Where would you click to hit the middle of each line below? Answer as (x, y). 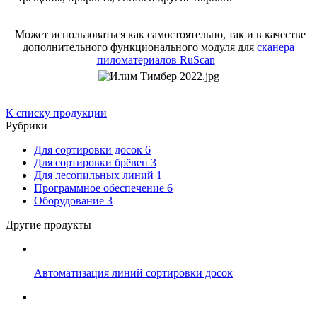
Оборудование (70, 201)
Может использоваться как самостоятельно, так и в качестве (158, 35)
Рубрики (27, 126)
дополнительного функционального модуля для (140, 47)
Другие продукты (48, 225)
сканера (276, 47)
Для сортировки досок (90, 150)
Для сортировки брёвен (92, 163)
